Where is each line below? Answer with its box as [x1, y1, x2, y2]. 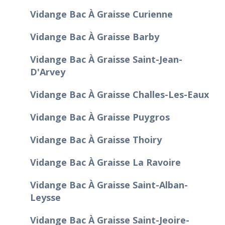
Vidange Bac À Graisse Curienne [30, 8, 173, 20]
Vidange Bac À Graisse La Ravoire [30, 156, 181, 168]
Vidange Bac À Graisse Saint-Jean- [30, 53, 182, 65]
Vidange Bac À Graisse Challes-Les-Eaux [30, 88, 209, 100]
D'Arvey [30, 65, 65, 78]
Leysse [30, 191, 61, 203]
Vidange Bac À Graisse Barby [30, 30, 159, 43]
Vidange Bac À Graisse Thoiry [30, 133, 162, 146]
